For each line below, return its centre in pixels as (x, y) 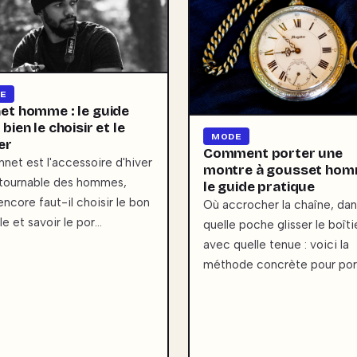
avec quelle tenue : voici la (276, 244)
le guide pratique (259, 186)
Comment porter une (273, 153)
